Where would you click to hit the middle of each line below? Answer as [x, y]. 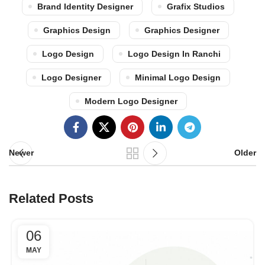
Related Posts [51, 198]
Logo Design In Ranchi [174, 54]
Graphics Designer [182, 30]
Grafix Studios [196, 6]
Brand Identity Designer [85, 6]
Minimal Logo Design [178, 77]
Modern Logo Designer [131, 101]
